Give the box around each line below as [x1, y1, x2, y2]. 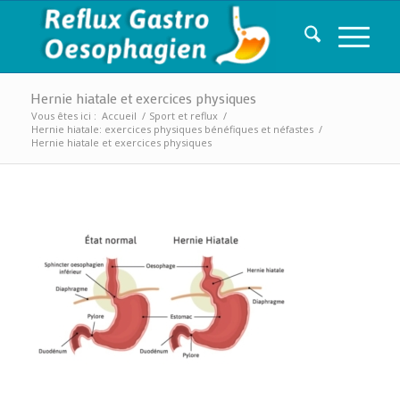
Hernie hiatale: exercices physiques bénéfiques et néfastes [30, 122, 313, 136]
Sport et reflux [148, 109, 218, 122]
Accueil [101, 109, 137, 122]
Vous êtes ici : [30, 109, 96, 122]
